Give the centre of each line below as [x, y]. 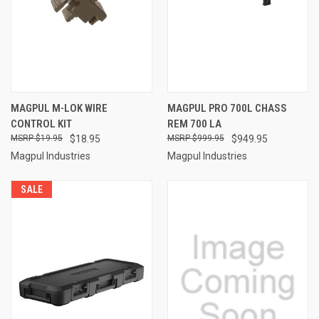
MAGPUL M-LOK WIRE [59, 108]
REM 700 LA [194, 124]
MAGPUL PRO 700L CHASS [227, 108]
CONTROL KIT [41, 124]
